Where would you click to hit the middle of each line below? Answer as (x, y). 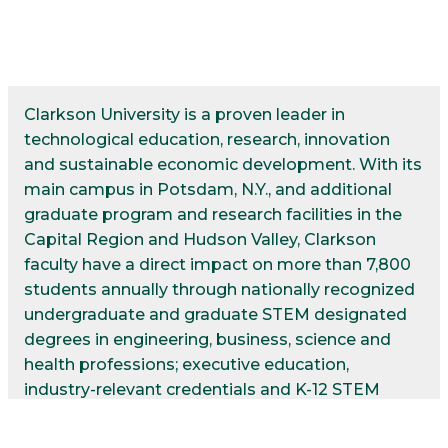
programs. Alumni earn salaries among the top (212, 414)
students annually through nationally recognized (219, 289)
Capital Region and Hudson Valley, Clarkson (200, 239)
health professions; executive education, (186, 364)
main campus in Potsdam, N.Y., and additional (208, 189)
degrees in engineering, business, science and (207, 339)
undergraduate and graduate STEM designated (215, 314)
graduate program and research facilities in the (213, 214)
